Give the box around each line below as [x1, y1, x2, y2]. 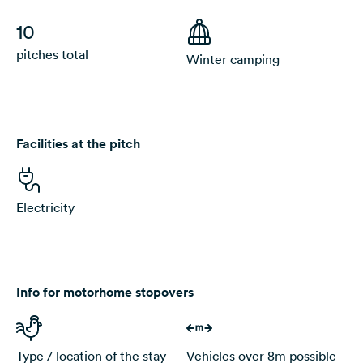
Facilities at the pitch [16, 135, 140, 153]
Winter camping [186, 51, 280, 68]
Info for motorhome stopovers [16, 284, 194, 301]
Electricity [16, 199, 75, 216]
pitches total [16, 46, 88, 63]
